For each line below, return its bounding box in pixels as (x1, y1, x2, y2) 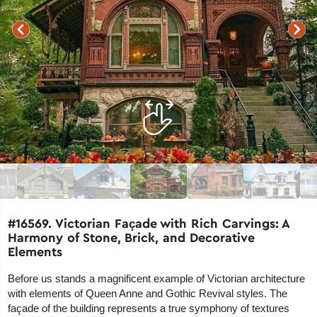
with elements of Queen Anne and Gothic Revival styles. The (8, 287, 288, 300)
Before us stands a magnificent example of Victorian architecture (8, 272, 306, 285)
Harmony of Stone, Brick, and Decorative (8, 229, 255, 246)
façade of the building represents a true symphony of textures (8, 302, 290, 315)
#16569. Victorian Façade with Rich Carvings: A (8, 215, 290, 232)
